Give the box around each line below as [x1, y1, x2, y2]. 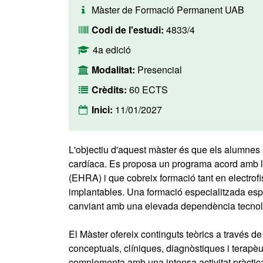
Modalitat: [92, 63, 137, 76]
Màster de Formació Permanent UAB [92, 3, 244, 16]
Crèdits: [92, 83, 129, 96]
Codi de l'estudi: [92, 23, 166, 36]
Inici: [92, 103, 115, 116]
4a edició [93, 43, 131, 56]
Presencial [137, 63, 182, 76]
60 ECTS [129, 83, 168, 96]
